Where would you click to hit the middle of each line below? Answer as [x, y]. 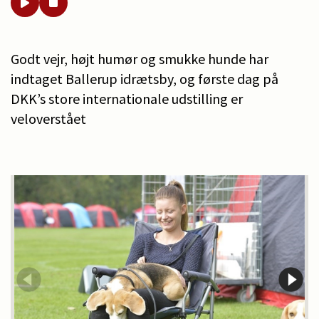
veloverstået [48, 118]
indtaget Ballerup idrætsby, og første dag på [145, 78]
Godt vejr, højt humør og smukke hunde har [140, 58]
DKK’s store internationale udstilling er [127, 98]
